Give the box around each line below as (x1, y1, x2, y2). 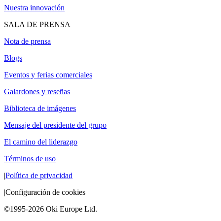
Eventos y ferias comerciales (4, 70, 92, 79)
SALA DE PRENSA (4, 20, 71, 29)
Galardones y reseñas (4, 87, 70, 96)
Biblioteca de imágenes (4, 104, 76, 112)
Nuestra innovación (4, 3, 65, 12)
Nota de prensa (4, 37, 51, 45)
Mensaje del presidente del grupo (4, 120, 107, 129)
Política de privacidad (5, 171, 73, 180)
